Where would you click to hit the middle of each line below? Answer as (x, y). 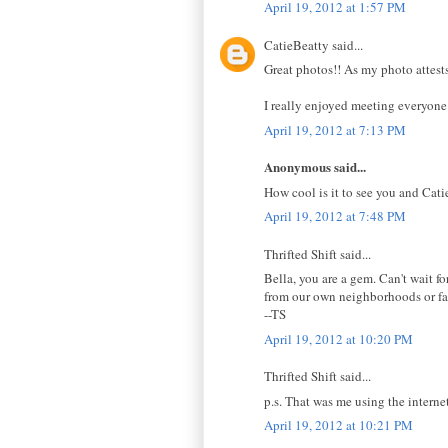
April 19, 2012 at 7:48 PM (335, 216)
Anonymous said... (315, 167)
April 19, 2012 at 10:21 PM (338, 425)
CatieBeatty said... (313, 44)
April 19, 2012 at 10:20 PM (338, 338)
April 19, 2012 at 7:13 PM (335, 129)
